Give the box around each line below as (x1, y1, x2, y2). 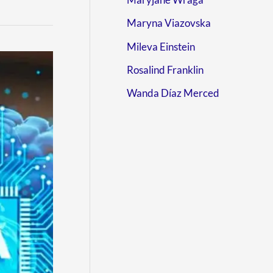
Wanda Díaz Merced (127, 87, 219, 99)
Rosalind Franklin (127, 63, 204, 76)
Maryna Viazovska (127, 16, 211, 30)
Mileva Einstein (127, 40, 195, 53)
